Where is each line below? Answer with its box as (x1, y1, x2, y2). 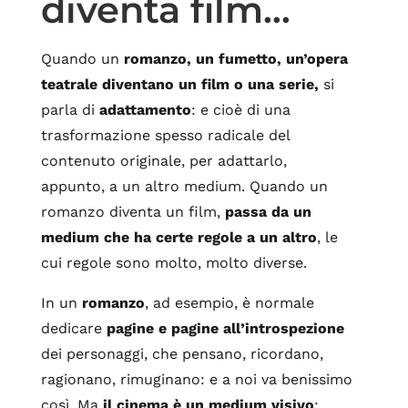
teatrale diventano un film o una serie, (40, 76, 319, 93)
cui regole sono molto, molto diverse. (40, 254, 311, 271)
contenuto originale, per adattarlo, (40, 152, 287, 169)
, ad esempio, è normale (144, 294, 314, 311)
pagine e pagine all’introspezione (106, 320, 344, 337)
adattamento (98, 101, 191, 118)
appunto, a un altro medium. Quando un (40, 178, 328, 195)
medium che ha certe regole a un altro (40, 229, 317, 246)
